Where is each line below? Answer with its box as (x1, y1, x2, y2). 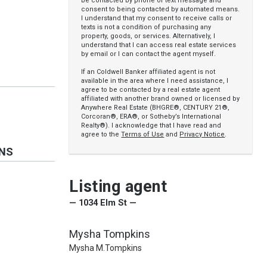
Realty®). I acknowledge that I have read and (81, 122, 222, 129)
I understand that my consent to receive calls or (81, 14, 232, 22)
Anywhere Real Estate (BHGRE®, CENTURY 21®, (81, 104, 230, 111)
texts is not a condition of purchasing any (81, 23, 212, 31)
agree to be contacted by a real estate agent (81, 86, 221, 94)
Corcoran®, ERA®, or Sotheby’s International (81, 113, 222, 120)
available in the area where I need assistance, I (81, 77, 229, 85)
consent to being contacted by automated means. (81, 5, 240, 13)
